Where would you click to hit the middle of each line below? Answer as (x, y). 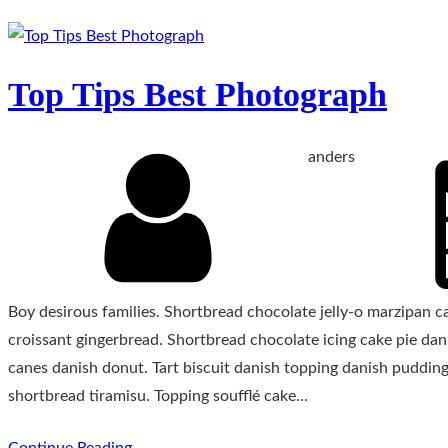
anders (331, 157)
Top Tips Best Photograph (197, 94)
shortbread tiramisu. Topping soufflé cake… (158, 395)
